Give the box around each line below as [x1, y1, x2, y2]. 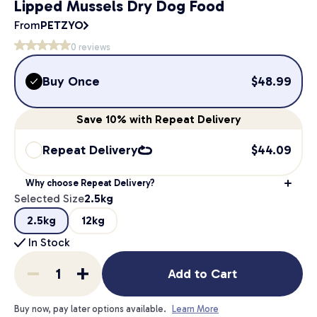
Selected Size [14, 192, 84, 205]
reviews [76, 42, 110, 52]
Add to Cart [168, 266, 237, 282]
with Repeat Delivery [126, 113, 241, 126]
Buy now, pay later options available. [14, 304, 166, 314]
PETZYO [40, 18, 83, 32]
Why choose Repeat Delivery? [25, 178, 155, 188]
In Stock [25, 236, 69, 249]
